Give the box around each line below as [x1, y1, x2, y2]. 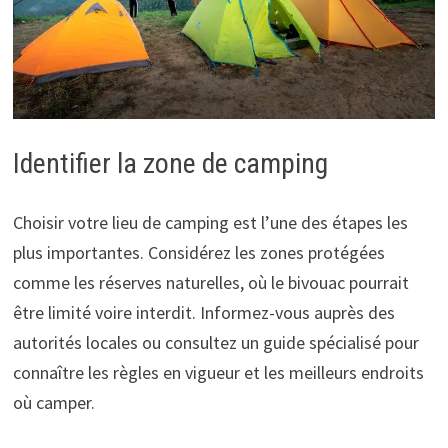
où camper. [12, 390, 95, 414]
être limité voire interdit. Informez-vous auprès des [12, 300, 395, 324]
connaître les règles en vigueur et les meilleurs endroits [12, 360, 424, 384]
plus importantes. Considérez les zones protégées [12, 240, 385, 264]
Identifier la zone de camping [12, 146, 328, 180]
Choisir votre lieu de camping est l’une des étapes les [12, 210, 408, 234]
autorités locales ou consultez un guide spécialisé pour [12, 330, 419, 354]
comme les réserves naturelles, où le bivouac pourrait [12, 270, 409, 294]
